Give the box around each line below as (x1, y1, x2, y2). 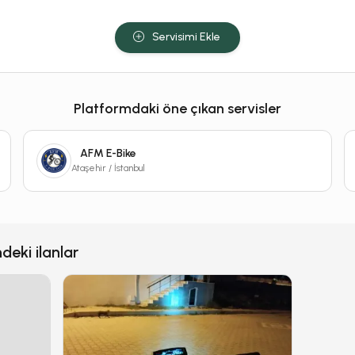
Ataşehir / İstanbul (71, 162, 145, 174)
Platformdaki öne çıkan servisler (74, 99, 281, 117)
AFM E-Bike (80, 146, 136, 160)
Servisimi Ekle (152, 30, 220, 44)
